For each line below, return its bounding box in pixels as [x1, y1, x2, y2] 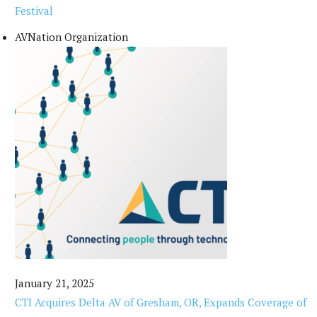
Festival [15, 4, 53, 18]
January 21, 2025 [15, 276, 94, 291]
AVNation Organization [15, 30, 128, 45]
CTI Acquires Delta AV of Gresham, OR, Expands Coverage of [15, 295, 306, 310]
